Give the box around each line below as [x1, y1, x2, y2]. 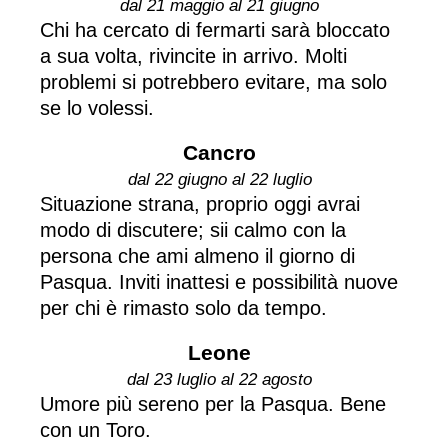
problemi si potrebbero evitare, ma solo [40, 70, 387, 93]
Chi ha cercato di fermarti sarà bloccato [40, 18, 390, 41]
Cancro [183, 140, 256, 164]
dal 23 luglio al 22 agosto [127, 369, 312, 389]
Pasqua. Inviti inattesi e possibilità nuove [40, 270, 398, 293]
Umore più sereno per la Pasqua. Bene [40, 392, 386, 415]
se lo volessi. [40, 96, 154, 119]
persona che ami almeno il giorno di [40, 244, 355, 267]
